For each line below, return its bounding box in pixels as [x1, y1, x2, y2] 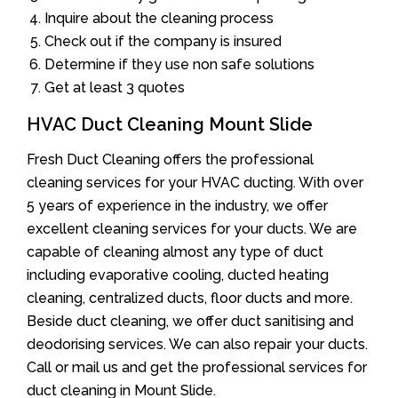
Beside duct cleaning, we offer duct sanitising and [27, 312, 354, 330]
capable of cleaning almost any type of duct [27, 243, 323, 260]
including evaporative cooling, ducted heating [27, 266, 329, 283]
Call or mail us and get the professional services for [27, 358, 367, 376]
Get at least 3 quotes [44, 78, 185, 96]
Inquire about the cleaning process [44, 9, 274, 27]
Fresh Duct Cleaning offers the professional [27, 150, 314, 168]
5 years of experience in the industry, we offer [27, 196, 328, 214]
